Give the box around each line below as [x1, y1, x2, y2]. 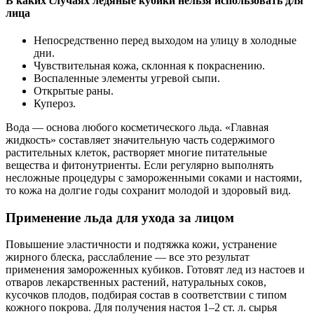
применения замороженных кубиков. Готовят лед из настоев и [6, 264, 305, 276]
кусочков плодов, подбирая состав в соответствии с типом [6, 289, 287, 301]
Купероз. [34, 97, 76, 109]
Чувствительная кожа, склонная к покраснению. [34, 59, 265, 71]
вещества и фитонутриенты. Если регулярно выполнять [6, 158, 273, 171]
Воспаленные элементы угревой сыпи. [34, 71, 220, 84]
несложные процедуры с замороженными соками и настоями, [6, 171, 302, 184]
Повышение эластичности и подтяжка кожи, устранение [6, 238, 277, 251]
